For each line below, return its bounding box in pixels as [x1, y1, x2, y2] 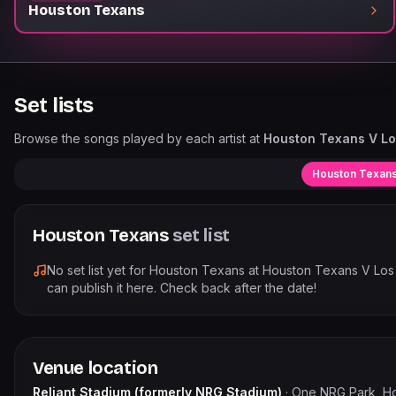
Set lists [14, 93, 94, 118]
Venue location [33, 357, 158, 378]
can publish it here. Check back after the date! [47, 280, 316, 295]
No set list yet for [47, 263, 149, 278]
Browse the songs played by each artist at [14, 131, 263, 146]
